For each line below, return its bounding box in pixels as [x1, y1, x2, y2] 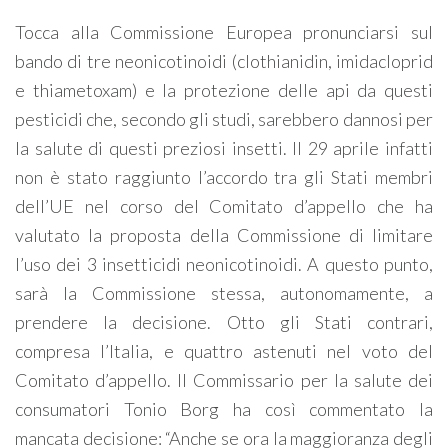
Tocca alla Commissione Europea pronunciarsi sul [15, 21, 433, 43]
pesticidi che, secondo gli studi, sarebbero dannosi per [15, 108, 433, 130]
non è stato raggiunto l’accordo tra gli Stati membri [15, 166, 433, 188]
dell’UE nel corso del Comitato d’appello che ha [15, 195, 433, 217]
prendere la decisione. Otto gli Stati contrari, [15, 311, 433, 333]
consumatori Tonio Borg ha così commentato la [15, 398, 433, 420]
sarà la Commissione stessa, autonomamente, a [15, 282, 433, 304]
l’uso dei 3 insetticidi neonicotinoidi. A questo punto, [15, 253, 433, 275]
